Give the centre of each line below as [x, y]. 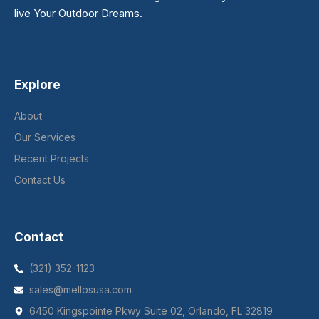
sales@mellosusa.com [81, 290]
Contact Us [40, 180]
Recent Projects [52, 159]
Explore [37, 85]
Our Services [45, 137]
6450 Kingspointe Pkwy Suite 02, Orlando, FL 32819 [151, 311]
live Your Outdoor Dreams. [78, 14]
